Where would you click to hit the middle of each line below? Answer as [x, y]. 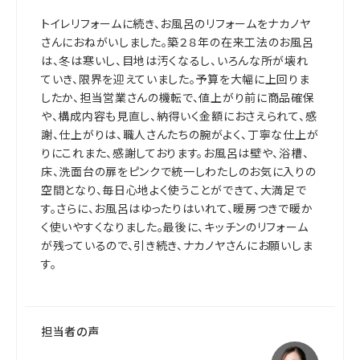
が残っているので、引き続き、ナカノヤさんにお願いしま [177, 245]
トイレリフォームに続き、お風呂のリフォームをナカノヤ [176, 24]
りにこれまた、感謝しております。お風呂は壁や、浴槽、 [175, 153]
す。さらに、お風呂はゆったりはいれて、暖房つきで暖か [177, 209]
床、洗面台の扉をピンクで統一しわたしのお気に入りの [179, 172]
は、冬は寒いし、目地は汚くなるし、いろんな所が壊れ [175, 61]
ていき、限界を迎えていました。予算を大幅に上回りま [176, 79]
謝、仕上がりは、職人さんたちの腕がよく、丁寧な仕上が [180, 135]
